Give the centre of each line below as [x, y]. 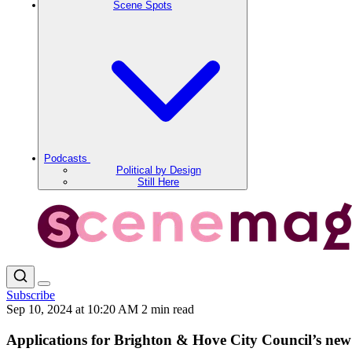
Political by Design [158, 170]
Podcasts [67, 158]
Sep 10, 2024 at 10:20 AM [74, 309]
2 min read [168, 309]
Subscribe [31, 295]
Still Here [158, 182]
